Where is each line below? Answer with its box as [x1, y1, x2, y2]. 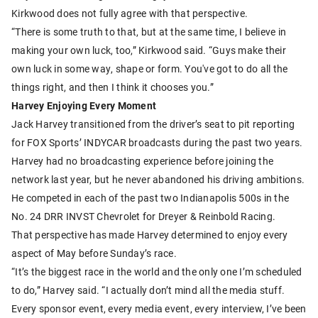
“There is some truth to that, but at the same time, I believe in [11, 24, 286, 38]
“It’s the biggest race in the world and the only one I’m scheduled [11, 264, 302, 278]
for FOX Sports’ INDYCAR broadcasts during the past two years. [11, 135, 303, 149]
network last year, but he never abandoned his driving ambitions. [11, 172, 305, 186]
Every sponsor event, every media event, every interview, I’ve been [11, 301, 307, 315]
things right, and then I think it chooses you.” [11, 79, 214, 94]
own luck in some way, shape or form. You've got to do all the [11, 61, 288, 75]
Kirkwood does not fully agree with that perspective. [11, 6, 248, 20]
